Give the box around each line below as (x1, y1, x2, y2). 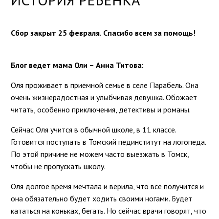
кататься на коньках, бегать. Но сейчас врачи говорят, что (11, 206, 207, 216)
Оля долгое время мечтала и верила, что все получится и (11, 181, 204, 192)
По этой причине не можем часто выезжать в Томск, (11, 149, 189, 159)
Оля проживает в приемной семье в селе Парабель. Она (11, 80, 199, 90)
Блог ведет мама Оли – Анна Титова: (11, 60, 144, 70)
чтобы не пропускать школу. (11, 161, 108, 172)
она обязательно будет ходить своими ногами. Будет (11, 194, 193, 204)
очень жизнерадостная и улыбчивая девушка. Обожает (11, 92, 197, 103)
